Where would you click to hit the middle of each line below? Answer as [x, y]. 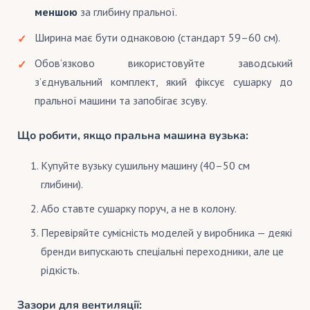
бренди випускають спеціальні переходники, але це [163, 251]
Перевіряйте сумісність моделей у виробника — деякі [167, 232]
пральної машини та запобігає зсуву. [121, 100]
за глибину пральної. [127, 11]
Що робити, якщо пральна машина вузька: [133, 135]
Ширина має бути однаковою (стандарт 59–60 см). [157, 37]
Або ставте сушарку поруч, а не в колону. [139, 208]
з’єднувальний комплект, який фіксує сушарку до [164, 81]
